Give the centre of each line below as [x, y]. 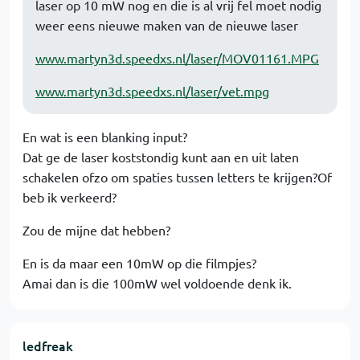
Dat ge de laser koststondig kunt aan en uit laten [161, 157]
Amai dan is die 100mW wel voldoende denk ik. [157, 283]
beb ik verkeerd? [70, 197]
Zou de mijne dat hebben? [96, 230]
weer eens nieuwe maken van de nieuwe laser [167, 25]
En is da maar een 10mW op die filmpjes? [139, 263]
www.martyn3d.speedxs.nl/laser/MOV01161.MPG [177, 58]
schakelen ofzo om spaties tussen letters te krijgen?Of [177, 177]
